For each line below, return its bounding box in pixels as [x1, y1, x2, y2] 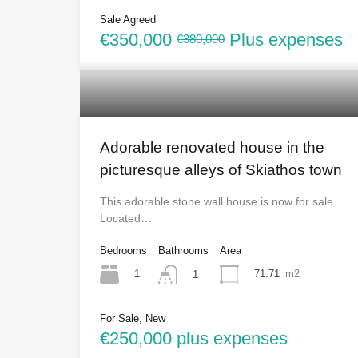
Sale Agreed [100, 14, 156, 26]
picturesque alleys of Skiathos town [100, 161, 342, 179]
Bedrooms [100, 245, 147, 257]
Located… [100, 212, 152, 225]
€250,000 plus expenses [100, 328, 288, 348]
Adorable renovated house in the [100, 139, 324, 157]
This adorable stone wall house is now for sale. [100, 195, 336, 209]
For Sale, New [100, 312, 165, 324]
